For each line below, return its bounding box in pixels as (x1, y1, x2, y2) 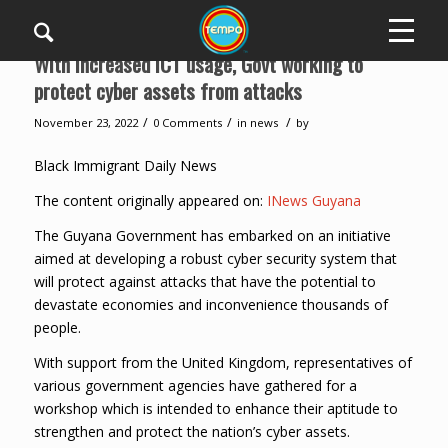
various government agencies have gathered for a (33, 375, 357, 395)
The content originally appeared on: (33, 190, 267, 210)
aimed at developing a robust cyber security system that (33, 248, 397, 268)
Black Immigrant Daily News (33, 155, 217, 175)
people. (33, 317, 81, 337)
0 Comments (152, 115, 222, 130)
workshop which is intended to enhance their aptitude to (33, 398, 398, 418)
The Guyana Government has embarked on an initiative (33, 225, 391, 245)
